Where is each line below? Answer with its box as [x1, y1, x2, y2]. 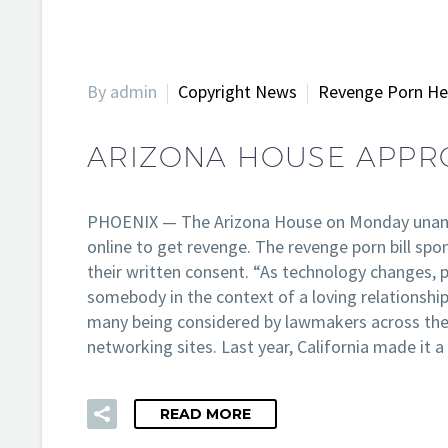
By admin [87, 80, 157, 103]
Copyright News [178, 80, 297, 103]
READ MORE [160, 405, 251, 424]
